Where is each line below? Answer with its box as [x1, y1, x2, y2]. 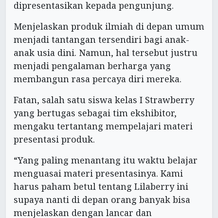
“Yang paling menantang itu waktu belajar [14, 154, 198, 166]
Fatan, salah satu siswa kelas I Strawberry [14, 94, 194, 106]
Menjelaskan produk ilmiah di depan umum [14, 20, 204, 33]
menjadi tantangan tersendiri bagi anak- [14, 34, 189, 46]
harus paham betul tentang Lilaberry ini [14, 181, 188, 193]
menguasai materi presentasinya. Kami [14, 167, 183, 180]
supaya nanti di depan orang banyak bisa [14, 194, 190, 206]
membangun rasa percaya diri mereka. [14, 73, 182, 85]
